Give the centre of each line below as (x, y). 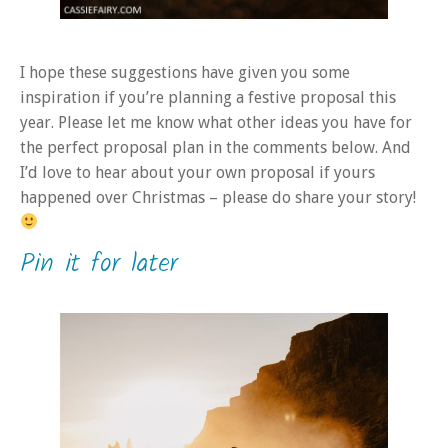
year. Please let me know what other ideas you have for (216, 122)
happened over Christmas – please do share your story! (218, 197)
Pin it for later (99, 264)
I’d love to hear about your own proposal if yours (197, 172)
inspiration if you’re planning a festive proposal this (208, 97)
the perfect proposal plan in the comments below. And (215, 147)
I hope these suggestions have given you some (185, 72)
